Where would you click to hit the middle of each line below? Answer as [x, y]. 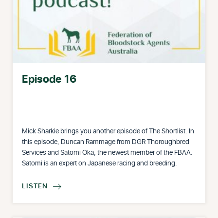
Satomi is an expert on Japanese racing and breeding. [100, 163]
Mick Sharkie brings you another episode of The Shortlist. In [108, 131]
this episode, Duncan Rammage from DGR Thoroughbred [106, 142]
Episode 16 [49, 80]
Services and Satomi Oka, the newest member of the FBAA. [108, 153]
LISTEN [35, 186]
